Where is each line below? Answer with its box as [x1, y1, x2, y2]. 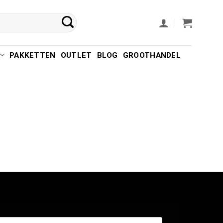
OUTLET [60, 50, 92, 60]
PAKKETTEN [9, 50, 56, 60]
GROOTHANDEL [122, 50, 181, 60]
